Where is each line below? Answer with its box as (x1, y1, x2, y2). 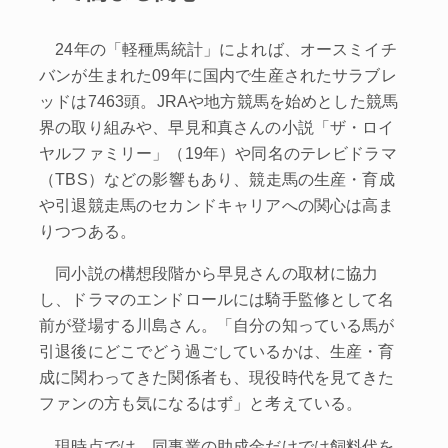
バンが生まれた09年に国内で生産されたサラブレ (39, 65, 397, 84)
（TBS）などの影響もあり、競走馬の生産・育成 (39, 169, 395, 188)
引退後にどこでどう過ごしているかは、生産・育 (39, 342, 395, 361)
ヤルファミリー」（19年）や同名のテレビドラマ (39, 143, 397, 162)
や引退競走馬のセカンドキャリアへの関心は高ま (39, 195, 395, 214)
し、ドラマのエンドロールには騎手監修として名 (39, 290, 395, 309)
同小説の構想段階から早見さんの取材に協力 (39, 264, 379, 283)
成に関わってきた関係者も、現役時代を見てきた (39, 368, 395, 387)
